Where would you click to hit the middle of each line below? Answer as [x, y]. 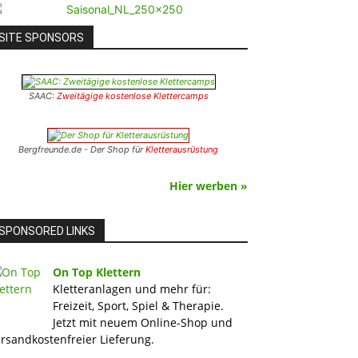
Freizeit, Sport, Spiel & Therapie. [138, 306]
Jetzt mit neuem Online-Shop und [143, 322]
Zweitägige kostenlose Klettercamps [132, 96]
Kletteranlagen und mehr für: [132, 289]
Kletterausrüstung [182, 149]
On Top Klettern [97, 272]
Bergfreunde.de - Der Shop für [82, 149]
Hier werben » [209, 186]
